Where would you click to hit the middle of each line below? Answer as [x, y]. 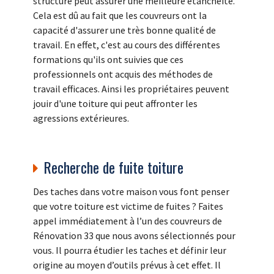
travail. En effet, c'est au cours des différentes [127, 44]
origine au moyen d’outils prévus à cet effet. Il [127, 265]
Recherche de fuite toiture [113, 167]
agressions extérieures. [81, 118]
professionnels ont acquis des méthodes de [123, 74]
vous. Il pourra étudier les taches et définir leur [130, 250]
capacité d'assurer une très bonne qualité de [124, 30]
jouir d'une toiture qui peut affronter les [115, 103]
